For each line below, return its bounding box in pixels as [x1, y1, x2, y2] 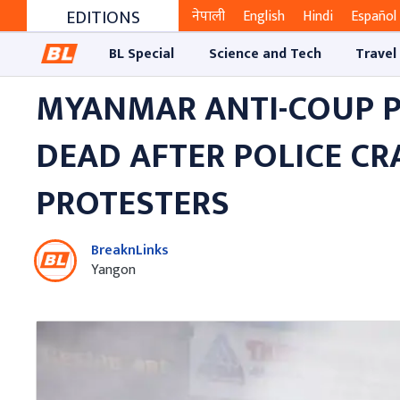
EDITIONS [65, 3, 140, 34]
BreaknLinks [91, 237, 169, 262]
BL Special [109, 41, 175, 66]
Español [351, 4, 396, 29]
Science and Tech [208, 41, 321, 66]
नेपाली [192, 4, 225, 29]
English [243, 4, 285, 29]
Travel [354, 41, 396, 66]
